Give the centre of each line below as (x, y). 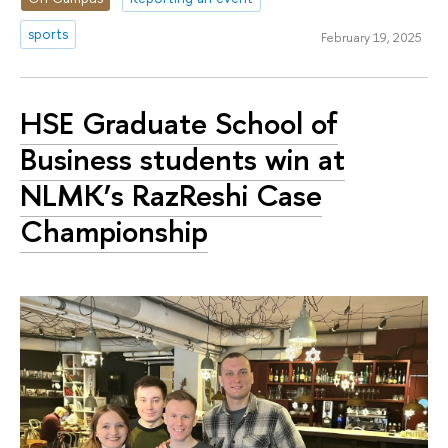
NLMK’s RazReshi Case (171, 195)
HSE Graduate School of (179, 123)
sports (48, 34)
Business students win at (182, 159)
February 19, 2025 (371, 37)
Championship (114, 231)
